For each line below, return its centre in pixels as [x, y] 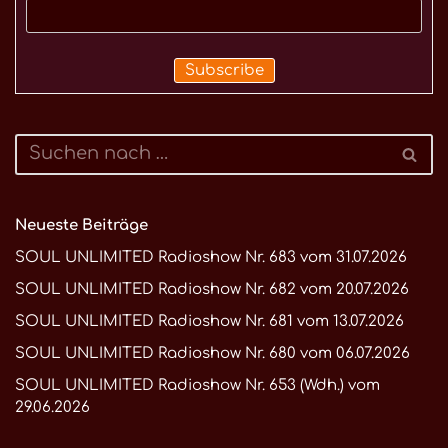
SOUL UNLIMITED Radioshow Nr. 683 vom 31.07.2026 [211, 257]
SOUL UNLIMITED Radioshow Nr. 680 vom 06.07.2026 [212, 353]
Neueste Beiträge [81, 225]
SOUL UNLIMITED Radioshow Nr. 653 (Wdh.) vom [197, 385]
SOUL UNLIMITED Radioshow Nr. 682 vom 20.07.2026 [212, 289]
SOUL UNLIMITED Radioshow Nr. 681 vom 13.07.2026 [209, 321]
